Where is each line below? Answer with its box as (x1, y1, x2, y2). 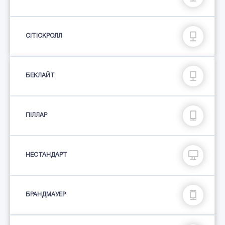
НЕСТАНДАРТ (26, 152, 67, 158)
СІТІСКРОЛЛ (26, 33, 62, 39)
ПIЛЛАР (26, 113, 47, 119)
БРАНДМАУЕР (26, 192, 66, 198)
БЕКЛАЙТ (26, 73, 55, 79)
